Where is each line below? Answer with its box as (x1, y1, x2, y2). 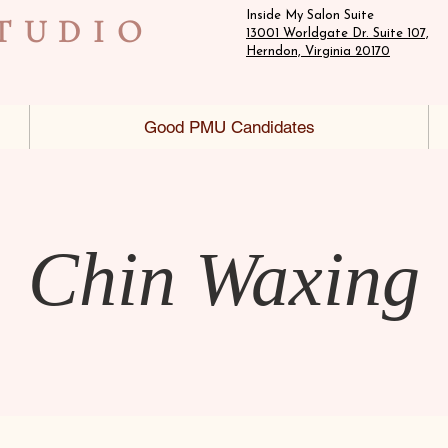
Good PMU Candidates (143, 117, 315, 137)
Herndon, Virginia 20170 (246, 45, 390, 58)
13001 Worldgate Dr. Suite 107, (246, 27, 429, 40)
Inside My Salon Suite (246, 9, 374, 22)
